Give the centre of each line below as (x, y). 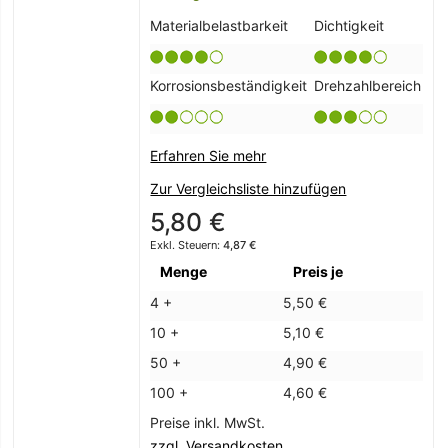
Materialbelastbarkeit (219, 26)
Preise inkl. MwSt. (208, 423)
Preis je (318, 272)
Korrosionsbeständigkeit (229, 86)
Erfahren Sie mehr (208, 156)
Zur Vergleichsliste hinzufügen (248, 189)
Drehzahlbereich (368, 86)
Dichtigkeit (349, 26)
